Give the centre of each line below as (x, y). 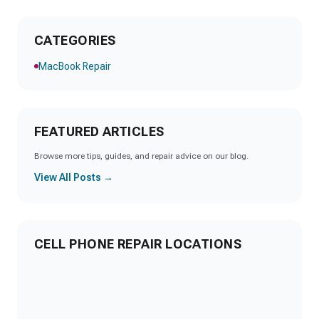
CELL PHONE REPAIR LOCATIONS (138, 244)
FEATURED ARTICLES (99, 131)
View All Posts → (74, 177)
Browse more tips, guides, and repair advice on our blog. (141, 156)
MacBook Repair (75, 66)
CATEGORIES (75, 40)
